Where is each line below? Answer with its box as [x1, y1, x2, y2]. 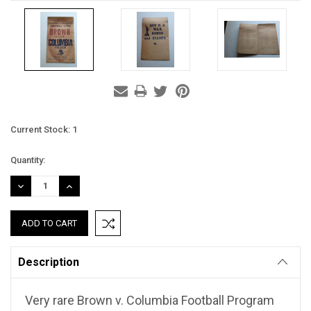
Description [18, 255, 79, 269]
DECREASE [15, 180, 59, 192]
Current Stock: [10, 124, 72, 135]
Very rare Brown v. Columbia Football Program [25, 292, 274, 308]
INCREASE [64, 180, 105, 192]
